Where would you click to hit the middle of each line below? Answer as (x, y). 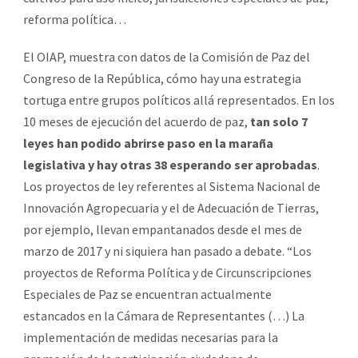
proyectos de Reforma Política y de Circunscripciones (167, 272)
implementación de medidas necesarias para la (151, 337)
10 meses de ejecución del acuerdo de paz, (137, 121)
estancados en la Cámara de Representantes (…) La (164, 315)
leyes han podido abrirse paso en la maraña (148, 143)
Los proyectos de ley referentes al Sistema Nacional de (172, 186)
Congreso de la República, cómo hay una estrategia (162, 78)
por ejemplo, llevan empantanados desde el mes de (163, 229)
